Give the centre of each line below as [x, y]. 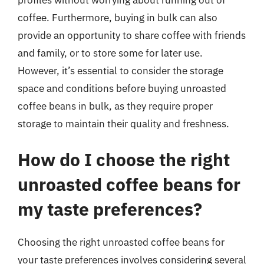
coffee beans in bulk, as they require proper [115, 106]
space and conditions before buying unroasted [122, 88]
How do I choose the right [124, 159]
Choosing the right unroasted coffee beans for [121, 242]
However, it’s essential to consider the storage [121, 70]
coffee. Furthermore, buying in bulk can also [118, 17]
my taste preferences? [110, 209]
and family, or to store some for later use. [110, 53]
